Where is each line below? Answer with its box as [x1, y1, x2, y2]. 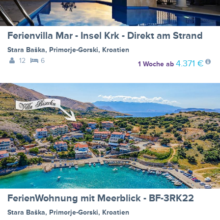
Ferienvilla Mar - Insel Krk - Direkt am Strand [7, 29, 203, 42]
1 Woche [137, 59, 164, 68]
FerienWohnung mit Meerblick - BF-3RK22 [7, 192, 194, 204]
